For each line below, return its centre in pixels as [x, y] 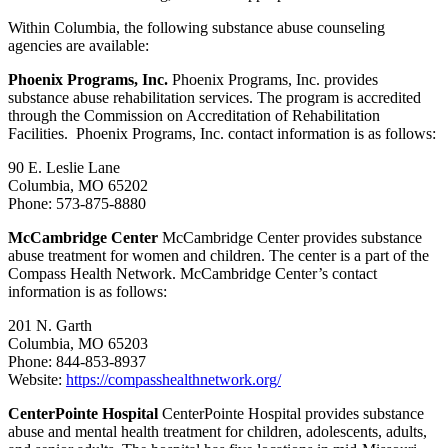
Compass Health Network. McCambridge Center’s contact [192, 274]
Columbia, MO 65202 [78, 186]
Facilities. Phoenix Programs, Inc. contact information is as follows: [222, 134]
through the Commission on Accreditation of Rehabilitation [194, 116]
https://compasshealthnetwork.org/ [173, 380]
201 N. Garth [50, 326]
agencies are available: [78, 46]
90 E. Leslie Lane [64, 168]
